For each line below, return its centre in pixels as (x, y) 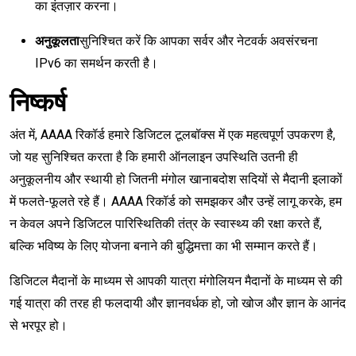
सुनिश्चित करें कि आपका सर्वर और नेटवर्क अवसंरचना (199, 41)
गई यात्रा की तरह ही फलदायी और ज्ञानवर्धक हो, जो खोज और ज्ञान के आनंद (178, 304)
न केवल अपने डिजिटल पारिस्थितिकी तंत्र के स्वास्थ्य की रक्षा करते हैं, (166, 224)
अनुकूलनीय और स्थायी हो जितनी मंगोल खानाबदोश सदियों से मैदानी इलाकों (176, 180)
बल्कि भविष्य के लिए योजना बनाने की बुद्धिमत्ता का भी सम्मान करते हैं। (164, 246)
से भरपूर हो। (39, 326)
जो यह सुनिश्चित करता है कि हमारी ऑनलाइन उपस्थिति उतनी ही (154, 157)
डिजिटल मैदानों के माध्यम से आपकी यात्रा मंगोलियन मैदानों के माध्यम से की (176, 281)
